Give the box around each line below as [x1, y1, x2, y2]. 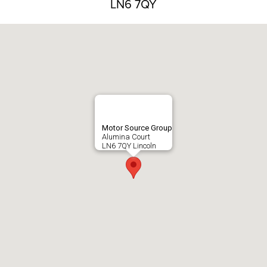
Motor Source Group [102, 123, 172, 133]
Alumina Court [102, 132, 150, 142]
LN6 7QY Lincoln [102, 141, 156, 151]
